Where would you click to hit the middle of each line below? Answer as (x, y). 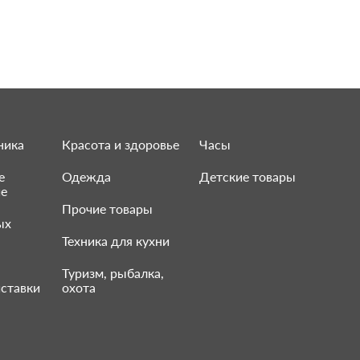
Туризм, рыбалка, (112, 272)
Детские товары (248, 176)
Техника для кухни (115, 240)
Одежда (86, 176)
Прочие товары (107, 208)
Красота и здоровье (120, 144)
